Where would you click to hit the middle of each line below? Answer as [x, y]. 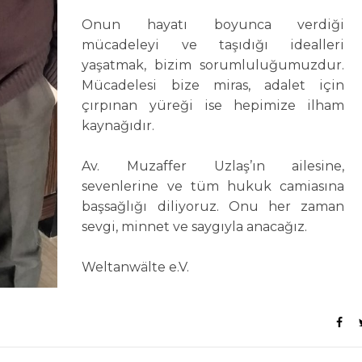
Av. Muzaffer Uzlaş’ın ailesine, [213, 166]
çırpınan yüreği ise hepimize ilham [213, 106]
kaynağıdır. [118, 126]
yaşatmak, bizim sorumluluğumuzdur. [213, 65]
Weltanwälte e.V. [136, 267]
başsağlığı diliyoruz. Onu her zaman [213, 207]
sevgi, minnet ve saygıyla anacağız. [195, 227]
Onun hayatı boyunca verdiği [213, 25]
